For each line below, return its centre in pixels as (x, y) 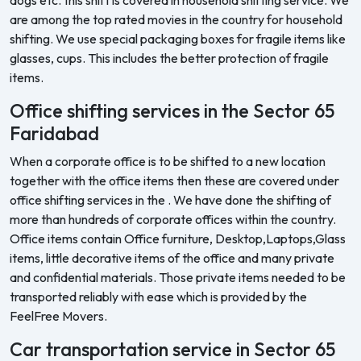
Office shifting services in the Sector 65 (172, 110)
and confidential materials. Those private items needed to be (178, 277)
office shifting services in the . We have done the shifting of (170, 199)
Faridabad (54, 133)
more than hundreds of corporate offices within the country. (173, 219)
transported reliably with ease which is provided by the (158, 296)
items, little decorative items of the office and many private (172, 257)
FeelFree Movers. (58, 315)
